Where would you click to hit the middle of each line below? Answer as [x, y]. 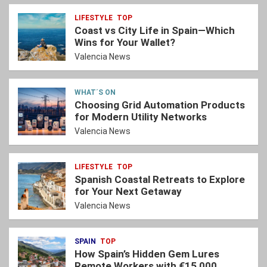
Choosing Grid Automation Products [160, 105]
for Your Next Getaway [128, 192]
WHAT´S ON [95, 93]
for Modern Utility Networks [141, 117]
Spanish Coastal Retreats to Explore [160, 180]
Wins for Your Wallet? [125, 43]
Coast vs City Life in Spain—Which [155, 31]
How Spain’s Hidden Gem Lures [147, 254]
